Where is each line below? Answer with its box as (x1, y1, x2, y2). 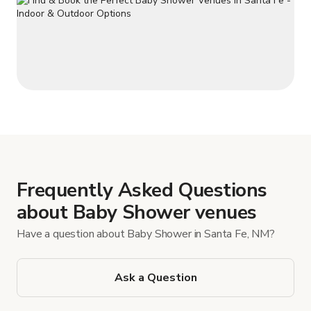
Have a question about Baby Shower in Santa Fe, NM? (17, 226, 275, 242)
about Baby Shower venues (17, 199, 257, 226)
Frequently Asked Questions (17, 176, 267, 203)
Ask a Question (114, 269, 197, 285)
